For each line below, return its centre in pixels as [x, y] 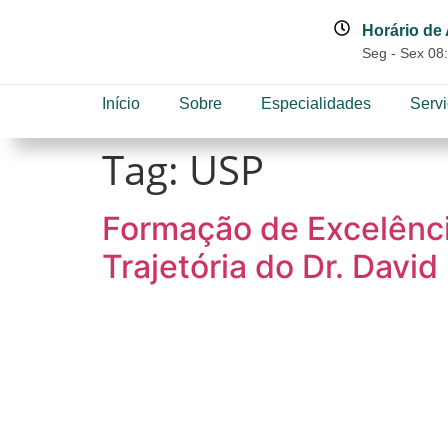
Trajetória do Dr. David [270, 266]
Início [121, 103]
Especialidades [316, 103]
